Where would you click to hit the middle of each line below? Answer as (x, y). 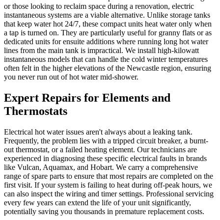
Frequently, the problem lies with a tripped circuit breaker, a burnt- (106, 141)
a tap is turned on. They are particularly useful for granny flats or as (108, 33)
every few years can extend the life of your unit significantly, (97, 203)
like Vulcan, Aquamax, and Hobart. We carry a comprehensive (101, 167)
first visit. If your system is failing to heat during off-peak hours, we (108, 185)
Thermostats (36, 111)
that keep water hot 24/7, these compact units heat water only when (108, 24)
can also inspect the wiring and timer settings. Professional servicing (109, 194)
